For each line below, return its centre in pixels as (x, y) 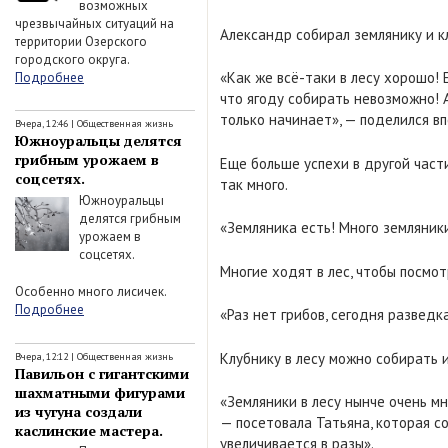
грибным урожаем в (87, 159)
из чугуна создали (78, 411)
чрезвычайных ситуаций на (94, 23)
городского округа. (72, 59)
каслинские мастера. (89, 430)
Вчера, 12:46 (41, 123)
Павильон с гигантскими (102, 373)
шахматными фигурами (100, 392)
